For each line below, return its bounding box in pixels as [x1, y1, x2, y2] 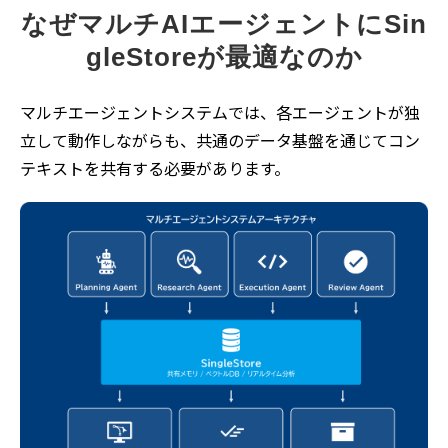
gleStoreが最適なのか [85, 41, 363, 72]
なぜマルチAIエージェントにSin [21, 8, 427, 39]
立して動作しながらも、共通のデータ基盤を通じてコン [20, 127, 420, 152]
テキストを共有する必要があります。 [20, 155, 290, 180]
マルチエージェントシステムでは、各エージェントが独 [20, 99, 420, 124]
